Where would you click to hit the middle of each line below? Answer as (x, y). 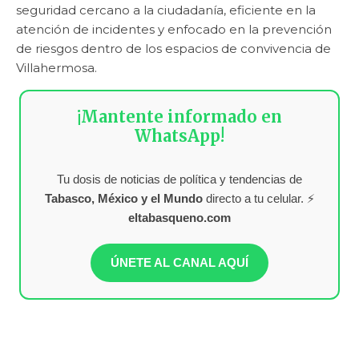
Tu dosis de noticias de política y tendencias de (179, 179)
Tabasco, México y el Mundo (123, 198)
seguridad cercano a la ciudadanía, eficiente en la (166, 10)
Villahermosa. (56, 67)
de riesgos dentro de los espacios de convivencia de (173, 48)
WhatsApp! (179, 135)
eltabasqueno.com (179, 217)
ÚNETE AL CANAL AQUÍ (179, 262)
